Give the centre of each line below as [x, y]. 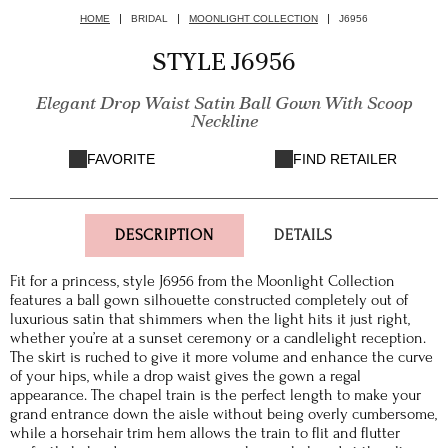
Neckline [224, 120]
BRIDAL [149, 18]
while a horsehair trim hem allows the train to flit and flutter [205, 433]
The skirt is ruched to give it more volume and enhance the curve [221, 357]
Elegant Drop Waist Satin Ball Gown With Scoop [224, 102]
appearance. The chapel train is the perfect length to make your [215, 395]
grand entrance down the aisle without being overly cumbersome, [223, 414]
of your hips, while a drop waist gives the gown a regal [185, 376]
